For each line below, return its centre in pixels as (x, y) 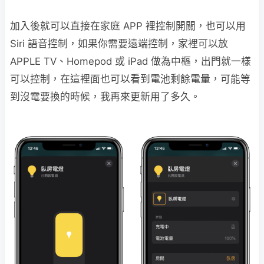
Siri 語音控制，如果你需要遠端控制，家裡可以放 (119, 44)
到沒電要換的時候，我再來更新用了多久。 (105, 97)
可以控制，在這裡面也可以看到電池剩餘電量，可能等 (130, 79)
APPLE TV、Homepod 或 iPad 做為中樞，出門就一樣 (131, 62)
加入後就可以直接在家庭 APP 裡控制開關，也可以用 (128, 26)
